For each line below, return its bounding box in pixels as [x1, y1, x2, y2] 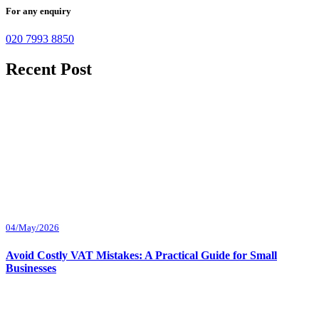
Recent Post [6, 60, 92, 79]
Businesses [6, 261, 56, 274]
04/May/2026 [6, 222, 59, 234]
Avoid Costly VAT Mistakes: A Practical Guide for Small [6, 249, 277, 261]
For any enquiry [6, 6, 71, 17]
